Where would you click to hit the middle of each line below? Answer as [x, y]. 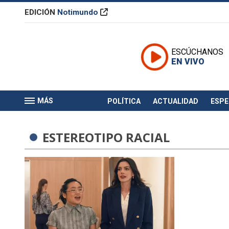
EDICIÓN [41, 12]
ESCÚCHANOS [197, 52]
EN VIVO [188, 62]
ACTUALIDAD [175, 101]
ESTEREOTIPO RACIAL [106, 137]
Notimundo [78, 12]
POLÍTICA [124, 101]
